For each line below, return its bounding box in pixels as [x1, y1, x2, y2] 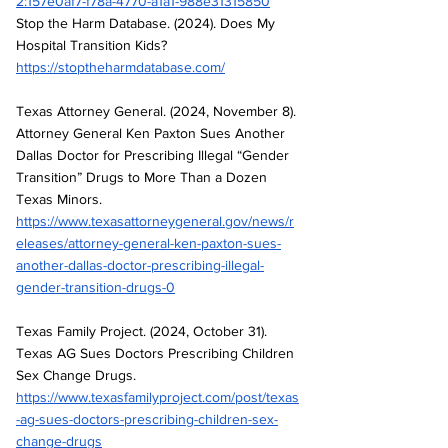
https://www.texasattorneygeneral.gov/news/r [16, 212, 294, 229]
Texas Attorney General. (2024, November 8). [16, 102, 300, 119]
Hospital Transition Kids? [16, 36, 171, 53]
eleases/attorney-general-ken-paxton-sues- [16, 234, 281, 251]
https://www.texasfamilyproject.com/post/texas [16, 388, 299, 405]
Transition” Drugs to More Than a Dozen [16, 168, 271, 185]
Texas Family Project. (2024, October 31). [16, 322, 271, 339]
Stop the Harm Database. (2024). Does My [16, 14, 279, 31]
